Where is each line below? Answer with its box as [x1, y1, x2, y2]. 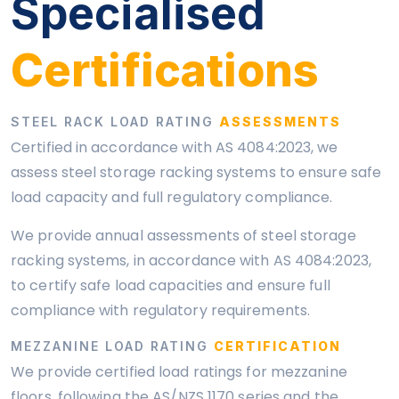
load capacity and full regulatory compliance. [11, 187, 333, 208]
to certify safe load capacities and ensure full [11, 275, 330, 296]
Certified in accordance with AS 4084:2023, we [11, 137, 338, 158]
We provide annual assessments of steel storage [11, 225, 356, 246]
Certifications [11, 44, 320, 97]
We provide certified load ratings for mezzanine [11, 362, 347, 382]
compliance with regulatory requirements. [11, 300, 311, 321]
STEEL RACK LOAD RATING [11, 114, 219, 129]
